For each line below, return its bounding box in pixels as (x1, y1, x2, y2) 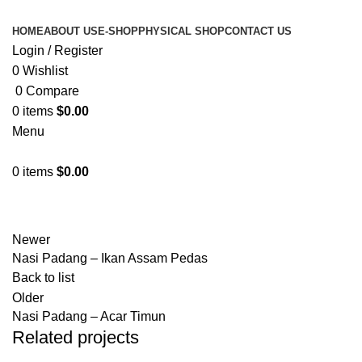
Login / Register (12, 44, 103, 57)
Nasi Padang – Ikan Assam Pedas (12, 251, 208, 265)
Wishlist (23, 64, 68, 78)
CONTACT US (225, 25, 292, 37)
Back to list (12, 271, 74, 284)
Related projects (12, 327, 139, 347)
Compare (26, 84, 79, 98)
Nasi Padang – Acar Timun (12, 309, 166, 323)
